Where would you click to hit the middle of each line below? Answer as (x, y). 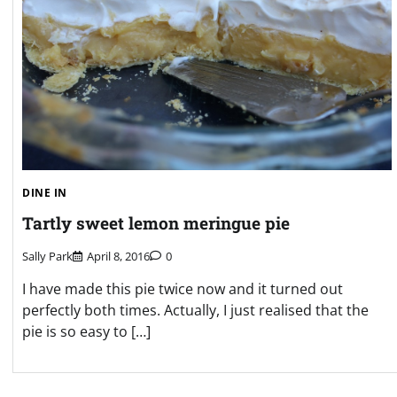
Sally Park (47, 256)
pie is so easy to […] (86, 331)
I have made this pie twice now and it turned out (183, 288)
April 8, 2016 (118, 256)
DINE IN (45, 193)
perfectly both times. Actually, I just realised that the (195, 310)
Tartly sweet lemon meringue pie (156, 223)
